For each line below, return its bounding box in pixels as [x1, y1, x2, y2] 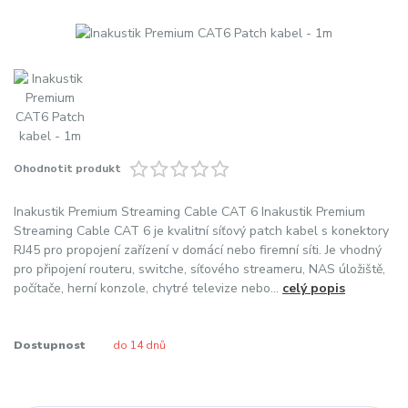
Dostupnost [14, 338, 86, 353]
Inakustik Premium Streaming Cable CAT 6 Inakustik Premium [14, 202, 365, 220]
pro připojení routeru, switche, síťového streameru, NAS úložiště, [14, 260, 385, 278]
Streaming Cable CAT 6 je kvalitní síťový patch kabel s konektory [14, 221, 389, 240]
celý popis [282, 279, 345, 297]
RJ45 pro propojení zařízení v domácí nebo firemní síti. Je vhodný [14, 240, 382, 259]
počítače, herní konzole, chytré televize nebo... [14, 279, 282, 297]
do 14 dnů [112, 338, 166, 353]
